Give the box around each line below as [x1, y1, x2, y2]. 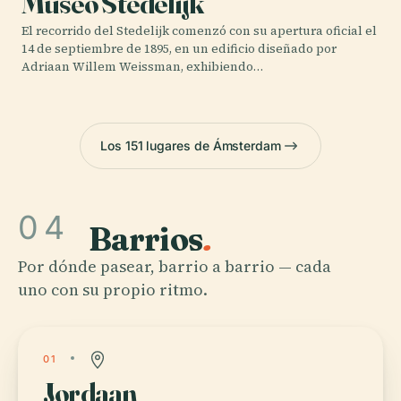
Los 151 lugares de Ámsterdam [99, 138, 282, 154]
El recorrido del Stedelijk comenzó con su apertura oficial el [21, 21, 377, 39]
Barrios [89, 218, 203, 259]
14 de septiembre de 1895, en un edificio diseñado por [21, 39, 337, 57]
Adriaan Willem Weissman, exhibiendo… [21, 57, 263, 75]
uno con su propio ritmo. [18, 277, 208, 301]
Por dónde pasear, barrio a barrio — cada [18, 254, 331, 277]
